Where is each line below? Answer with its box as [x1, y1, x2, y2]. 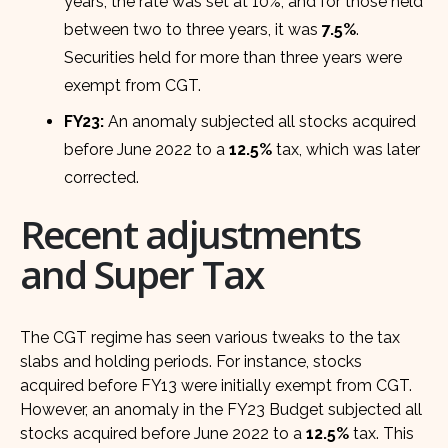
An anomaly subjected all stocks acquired [104, 111, 417, 131]
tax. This [349, 424, 414, 444]
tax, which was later [272, 139, 421, 159]
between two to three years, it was [64, 19, 323, 39]
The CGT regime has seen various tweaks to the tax [20, 328, 400, 348]
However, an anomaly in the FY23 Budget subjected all [20, 400, 422, 420]
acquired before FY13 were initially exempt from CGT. [20, 376, 412, 396]
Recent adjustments [20, 208, 361, 261]
